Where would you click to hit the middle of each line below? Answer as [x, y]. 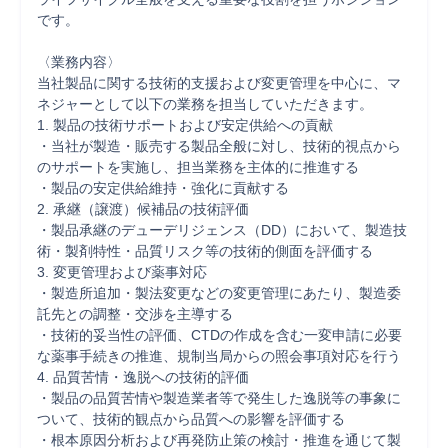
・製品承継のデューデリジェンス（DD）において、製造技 [222, 230]
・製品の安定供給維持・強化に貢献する [163, 188]
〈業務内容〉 [79, 62]
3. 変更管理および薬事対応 [122, 272]
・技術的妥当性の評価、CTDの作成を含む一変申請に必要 [219, 335]
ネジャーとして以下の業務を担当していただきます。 [205, 104]
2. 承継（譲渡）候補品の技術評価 [143, 209]
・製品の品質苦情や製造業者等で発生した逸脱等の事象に [219, 398]
